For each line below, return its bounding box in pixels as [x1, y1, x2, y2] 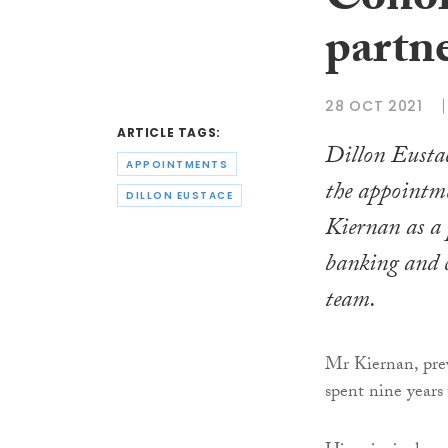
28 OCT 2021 [325, 95, 423, 116]
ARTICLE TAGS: [117, 124, 221, 142]
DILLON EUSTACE [126, 188, 233, 204]
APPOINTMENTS [126, 156, 228, 172]
